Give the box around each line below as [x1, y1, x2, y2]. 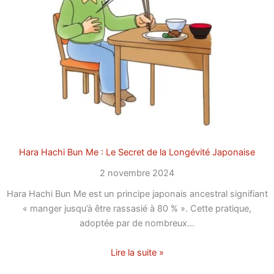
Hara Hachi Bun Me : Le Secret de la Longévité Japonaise [19, 147, 255, 158]
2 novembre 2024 [100, 168, 174, 179]
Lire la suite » [110, 246, 164, 258]
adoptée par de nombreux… [80, 218, 194, 229]
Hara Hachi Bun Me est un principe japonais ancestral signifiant [6, 188, 268, 200]
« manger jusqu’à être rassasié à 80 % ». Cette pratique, [23, 203, 251, 215]
